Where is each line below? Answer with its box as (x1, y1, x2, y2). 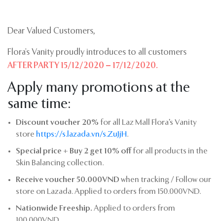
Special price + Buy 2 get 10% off (16, 147, 131, 156)
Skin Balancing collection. (16, 159, 104, 168)
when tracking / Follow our (119, 176, 211, 184)
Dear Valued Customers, (7, 27, 95, 36)
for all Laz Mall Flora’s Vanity (99, 119, 197, 127)
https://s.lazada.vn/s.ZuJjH (36, 131, 127, 139)
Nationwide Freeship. (16, 205, 92, 213)
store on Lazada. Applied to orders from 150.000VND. (16, 188, 201, 196)
